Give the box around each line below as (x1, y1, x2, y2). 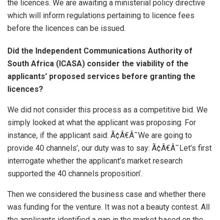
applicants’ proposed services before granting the (7, 71, 195, 81)
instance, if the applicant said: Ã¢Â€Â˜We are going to (7, 130, 192, 140)
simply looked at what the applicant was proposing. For (7, 117, 196, 127)
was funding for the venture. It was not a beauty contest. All (7, 202, 210, 212)
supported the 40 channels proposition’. (7, 168, 142, 178)
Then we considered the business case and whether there (7, 189, 206, 199)
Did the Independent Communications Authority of (7, 46, 192, 55)
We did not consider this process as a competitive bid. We (7, 105, 208, 114)
